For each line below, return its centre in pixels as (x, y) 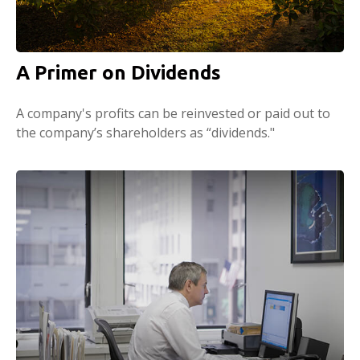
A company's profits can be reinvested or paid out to (173, 113)
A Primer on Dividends (119, 72)
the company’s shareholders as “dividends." (145, 132)
